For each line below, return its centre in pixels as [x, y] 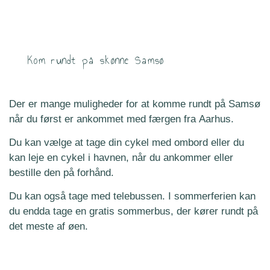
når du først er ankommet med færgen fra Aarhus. [123, 119]
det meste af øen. [49, 227]
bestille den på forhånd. [63, 172]
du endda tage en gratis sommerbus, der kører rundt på [133, 212]
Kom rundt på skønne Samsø [96, 60]
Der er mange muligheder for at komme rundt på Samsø [135, 104]
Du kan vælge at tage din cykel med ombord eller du [127, 142]
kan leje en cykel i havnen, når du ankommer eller [121, 157]
